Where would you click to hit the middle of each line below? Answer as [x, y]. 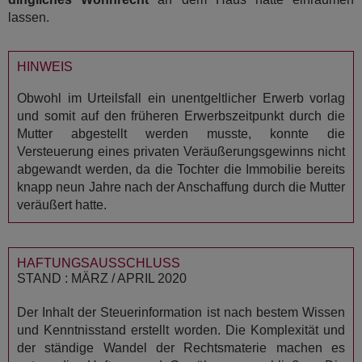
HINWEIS [45, 67]
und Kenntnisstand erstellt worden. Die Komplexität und [181, 330]
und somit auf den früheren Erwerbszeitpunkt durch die [181, 116]
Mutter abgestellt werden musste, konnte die [181, 134]
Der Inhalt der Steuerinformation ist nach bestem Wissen [181, 312]
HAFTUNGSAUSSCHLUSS [99, 263]
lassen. [29, 17]
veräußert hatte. [62, 205]
